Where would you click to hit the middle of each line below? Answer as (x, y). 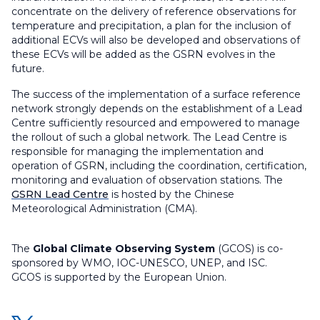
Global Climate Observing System (124, 249)
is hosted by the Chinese (171, 194)
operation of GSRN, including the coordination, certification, (159, 166)
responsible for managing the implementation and (137, 151)
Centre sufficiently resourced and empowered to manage (156, 123)
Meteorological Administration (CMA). (104, 209)
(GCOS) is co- (249, 249)
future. (28, 69)
